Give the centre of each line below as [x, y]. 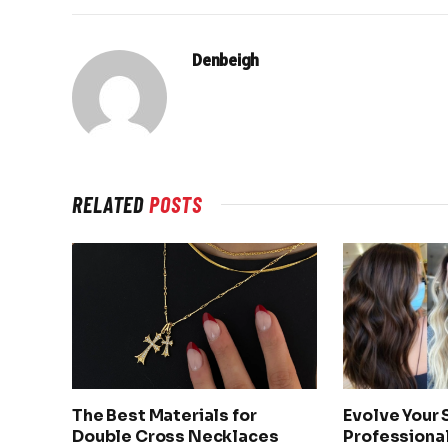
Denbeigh [225, 60]
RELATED [111, 204]
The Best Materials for [164, 416]
